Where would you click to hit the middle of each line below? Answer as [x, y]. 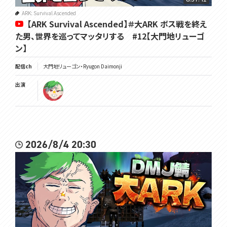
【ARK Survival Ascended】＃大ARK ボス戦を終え [117, 24]
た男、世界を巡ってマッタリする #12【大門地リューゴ [110, 36]
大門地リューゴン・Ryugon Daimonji [83, 66]
